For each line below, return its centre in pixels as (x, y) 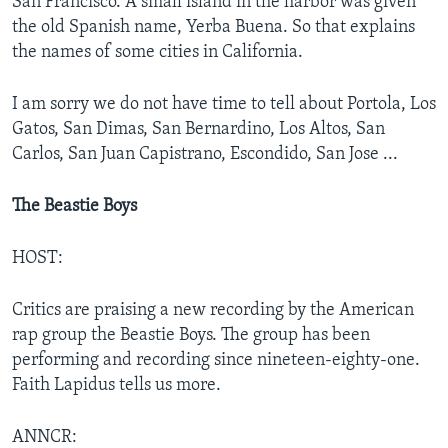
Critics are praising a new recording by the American (213, 310)
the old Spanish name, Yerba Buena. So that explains (213, 27)
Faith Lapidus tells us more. (116, 385)
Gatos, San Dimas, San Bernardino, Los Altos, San (198, 129)
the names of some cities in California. (157, 52)
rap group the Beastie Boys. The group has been (191, 335)
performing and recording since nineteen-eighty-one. (216, 360)
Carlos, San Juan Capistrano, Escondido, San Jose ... (205, 154)
